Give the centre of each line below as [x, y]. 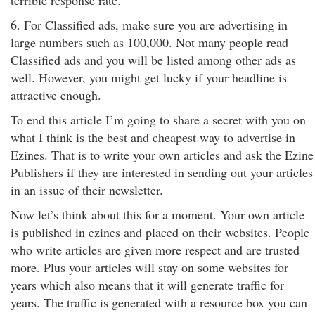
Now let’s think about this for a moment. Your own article [157, 214]
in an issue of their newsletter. [87, 190]
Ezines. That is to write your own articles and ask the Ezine [162, 155]
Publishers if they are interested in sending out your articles [162, 172]
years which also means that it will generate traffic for [147, 285]
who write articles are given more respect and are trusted [155, 250]
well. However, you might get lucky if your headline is [149, 77]
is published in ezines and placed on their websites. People [160, 232]
